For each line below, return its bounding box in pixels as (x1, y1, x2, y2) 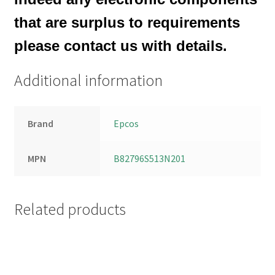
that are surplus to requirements (14, 14, 240, 31)
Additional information (14, 71, 163, 91)
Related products (14, 199, 126, 219)
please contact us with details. (14, 37, 227, 54)
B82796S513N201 (114, 152, 186, 165)
